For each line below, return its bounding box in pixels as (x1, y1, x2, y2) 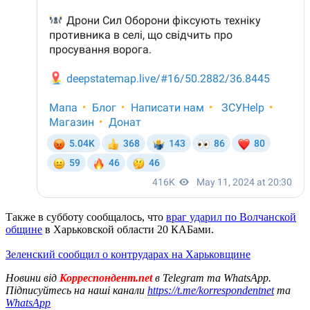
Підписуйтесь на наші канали (6, 284, 147, 296)
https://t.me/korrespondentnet (147, 284, 274, 296)
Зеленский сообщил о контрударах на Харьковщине (6, 248, 250, 260)
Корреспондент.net (57, 271, 155, 284)
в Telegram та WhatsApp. (155, 271, 271, 284)
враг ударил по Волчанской (166, 210, 296, 223)
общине (6, 223, 42, 235)
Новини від (6, 271, 57, 284)
